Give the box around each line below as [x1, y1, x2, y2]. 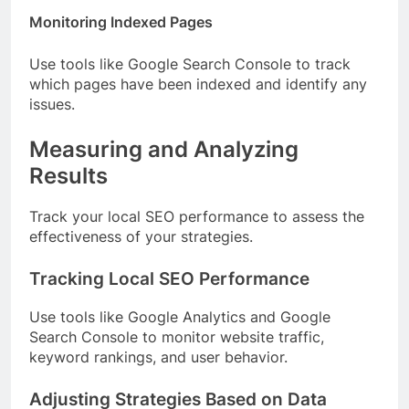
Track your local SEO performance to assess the [29, 207, 364, 226]
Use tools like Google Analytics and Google [29, 308, 330, 327]
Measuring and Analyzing [29, 135, 299, 163]
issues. [29, 94, 75, 113]
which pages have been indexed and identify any [29, 74, 367, 93]
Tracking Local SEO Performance [29, 268, 309, 290]
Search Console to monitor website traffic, [29, 328, 324, 347]
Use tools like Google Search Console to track [29, 54, 351, 73]
